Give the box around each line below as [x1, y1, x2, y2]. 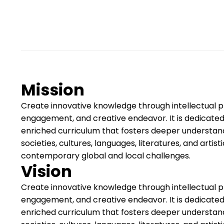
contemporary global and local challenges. [21, 150, 190, 161]
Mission [21, 78, 84, 101]
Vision [21, 160, 72, 182]
